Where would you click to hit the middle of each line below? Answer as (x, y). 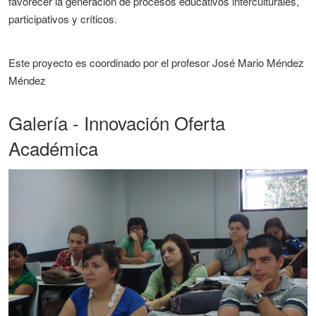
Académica (53, 148)
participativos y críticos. (63, 19)
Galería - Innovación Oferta (117, 122)
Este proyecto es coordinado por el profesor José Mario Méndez (156, 62)
